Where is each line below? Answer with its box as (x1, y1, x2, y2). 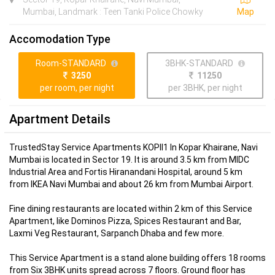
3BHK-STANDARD (165, 58, 234, 68)
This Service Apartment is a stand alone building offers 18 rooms (9, 252, 266, 263)
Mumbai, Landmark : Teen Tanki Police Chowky (23, 7, 204, 17)
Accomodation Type (9, 33, 110, 46)
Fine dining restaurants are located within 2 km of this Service (9, 203, 252, 214)
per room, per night (39, 82, 114, 93)
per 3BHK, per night (168, 82, 242, 93)
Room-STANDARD (36, 58, 107, 68)
